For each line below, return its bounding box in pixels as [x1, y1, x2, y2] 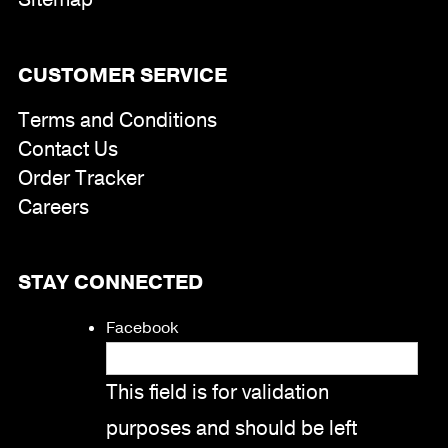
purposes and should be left [105, 414, 357, 442]
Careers [17, 193, 89, 221]
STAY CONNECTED [17, 269, 203, 297]
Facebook [105, 316, 178, 339]
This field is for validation [105, 378, 329, 406]
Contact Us [17, 135, 118, 163]
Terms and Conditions [17, 106, 217, 134]
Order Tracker [17, 164, 144, 192]
